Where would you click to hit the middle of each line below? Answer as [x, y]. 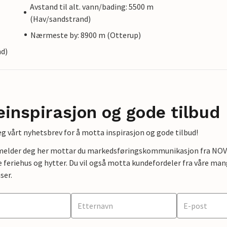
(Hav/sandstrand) [61, 18]
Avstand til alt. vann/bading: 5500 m [92, 6]
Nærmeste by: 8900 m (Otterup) [86, 35]
